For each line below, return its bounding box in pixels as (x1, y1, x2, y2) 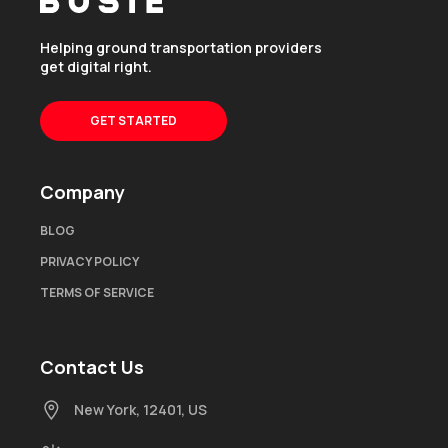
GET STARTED (90, 112, 177, 129)
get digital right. (40, 57, 152, 76)
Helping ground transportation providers (40, 38, 322, 57)
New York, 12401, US (74, 400, 207, 419)
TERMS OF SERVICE (40, 284, 154, 301)
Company (40, 180, 125, 204)
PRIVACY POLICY (40, 253, 139, 270)
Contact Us (40, 355, 144, 379)
